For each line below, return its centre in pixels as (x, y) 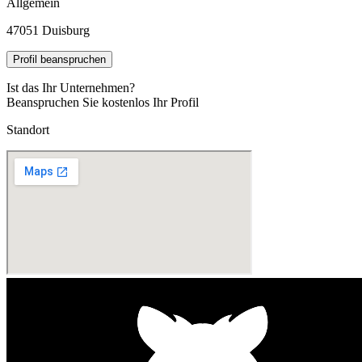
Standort (28, 129)
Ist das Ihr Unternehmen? (71, 87)
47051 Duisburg (48, 30)
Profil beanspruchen (59, 59)
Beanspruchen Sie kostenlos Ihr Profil (103, 102)
